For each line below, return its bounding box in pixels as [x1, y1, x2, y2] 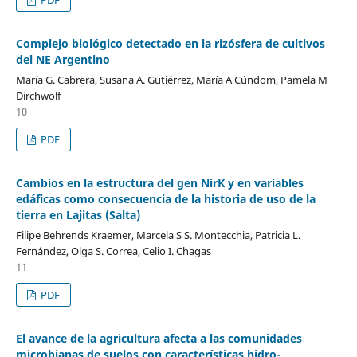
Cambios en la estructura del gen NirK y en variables [15, 175, 304, 190]
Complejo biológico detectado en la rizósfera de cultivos [15, 35, 325, 51]
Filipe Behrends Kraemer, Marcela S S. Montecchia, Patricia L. [15, 227, 300, 242]
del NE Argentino [15, 51, 110, 67]
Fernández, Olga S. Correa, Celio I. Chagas [15, 243, 211, 258]
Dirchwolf [15, 88, 61, 103]
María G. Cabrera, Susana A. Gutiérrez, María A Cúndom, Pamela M [15, 72, 328, 87]
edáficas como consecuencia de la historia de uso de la [15, 190, 316, 206]
